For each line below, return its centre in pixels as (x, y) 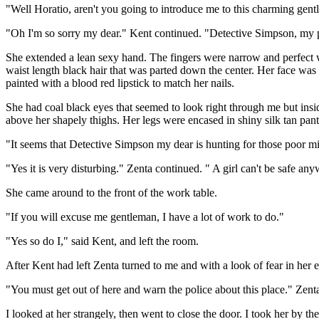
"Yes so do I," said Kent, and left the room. (102, 241)
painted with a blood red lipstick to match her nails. (120, 83)
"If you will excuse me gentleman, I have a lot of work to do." (145, 216)
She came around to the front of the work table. (111, 192)
